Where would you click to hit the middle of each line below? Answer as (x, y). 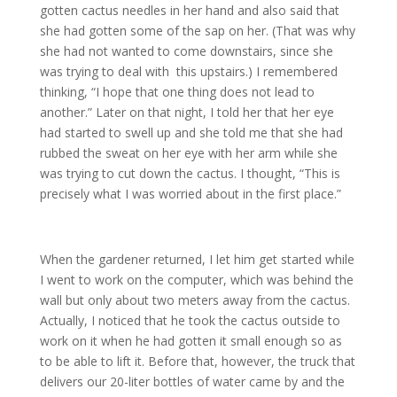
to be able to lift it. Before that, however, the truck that (197, 361)
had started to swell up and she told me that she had (191, 132)
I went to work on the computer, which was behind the (196, 280)
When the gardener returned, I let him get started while (197, 259)
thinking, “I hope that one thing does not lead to (177, 92)
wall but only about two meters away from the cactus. (195, 300)
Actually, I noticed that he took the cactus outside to (190, 320)
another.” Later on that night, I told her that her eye (187, 112)
